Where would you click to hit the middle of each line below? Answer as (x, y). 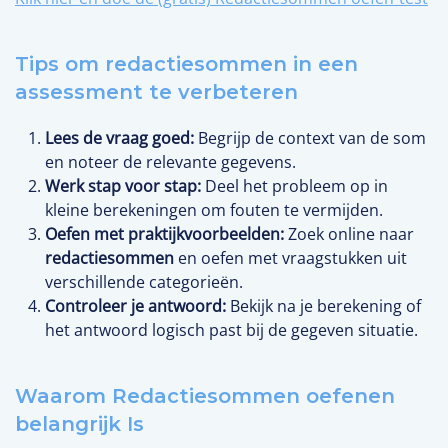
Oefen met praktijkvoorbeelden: (164, 233)
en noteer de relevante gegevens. (170, 161)
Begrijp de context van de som (310, 137)
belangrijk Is (79, 423)
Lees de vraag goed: (119, 137)
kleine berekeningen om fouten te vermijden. (214, 209)
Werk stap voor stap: (123, 185)
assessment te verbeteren (156, 91)
